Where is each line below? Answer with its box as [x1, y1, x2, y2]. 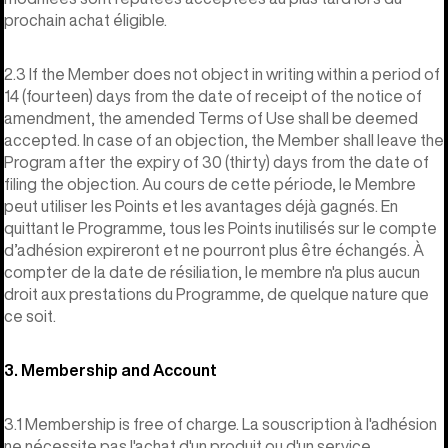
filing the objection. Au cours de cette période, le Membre [4, 175, 416, 192]
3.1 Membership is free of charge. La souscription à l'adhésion [4, 415, 437, 432]
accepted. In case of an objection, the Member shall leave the [4, 131, 444, 148]
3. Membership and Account [4, 361, 217, 378]
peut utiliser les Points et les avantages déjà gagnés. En [4, 197, 398, 214]
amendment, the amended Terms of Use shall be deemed [4, 109, 418, 126]
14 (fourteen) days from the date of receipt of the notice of [4, 87, 422, 104]
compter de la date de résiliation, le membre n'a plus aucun [4, 263, 420, 280]
